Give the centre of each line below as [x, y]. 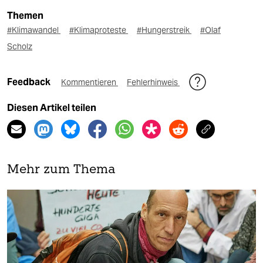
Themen [25, 16]
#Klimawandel [34, 30]
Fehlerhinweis [153, 82]
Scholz [20, 46]
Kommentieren [90, 82]
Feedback [30, 82]
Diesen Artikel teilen [52, 108]
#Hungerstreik [164, 30]
